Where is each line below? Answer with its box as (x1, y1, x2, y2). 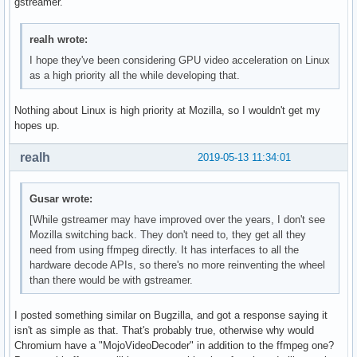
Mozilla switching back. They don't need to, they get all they (29, 229, 307, 241)
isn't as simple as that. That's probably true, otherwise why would (14, 324, 314, 336)
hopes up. (14, 119, 60, 131)
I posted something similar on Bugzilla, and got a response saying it (14, 308, 328, 321)
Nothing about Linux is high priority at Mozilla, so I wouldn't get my (14, 104, 320, 116)
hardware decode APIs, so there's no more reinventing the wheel (29, 259, 326, 272)
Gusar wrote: (29, 193, 93, 206)
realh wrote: (29, 33, 88, 45)
